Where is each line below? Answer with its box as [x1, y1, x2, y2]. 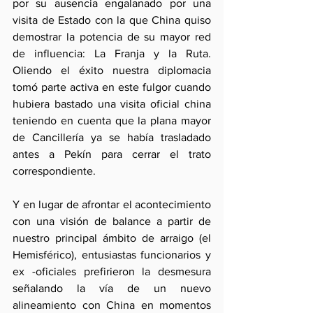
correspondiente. [13, 165, 96, 177]
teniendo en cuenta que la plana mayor [13, 115, 211, 126]
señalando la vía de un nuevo [13, 282, 211, 294]
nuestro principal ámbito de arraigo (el [13, 232, 211, 244]
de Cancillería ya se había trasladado [13, 131, 211, 143]
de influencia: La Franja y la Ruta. [13, 48, 211, 59]
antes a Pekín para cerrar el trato [13, 148, 211, 160]
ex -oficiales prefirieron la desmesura [13, 265, 211, 277]
